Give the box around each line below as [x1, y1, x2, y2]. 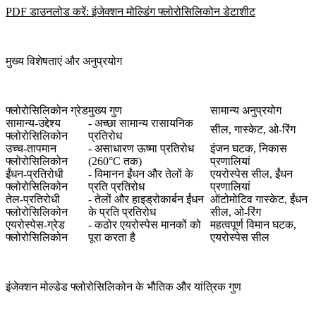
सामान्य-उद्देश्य [6, 117, 61, 130]
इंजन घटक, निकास [210, 142, 287, 155]
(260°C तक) [88, 155, 142, 168]
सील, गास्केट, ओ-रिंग [210, 123, 296, 136]
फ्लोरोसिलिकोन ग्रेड [6, 104, 88, 117]
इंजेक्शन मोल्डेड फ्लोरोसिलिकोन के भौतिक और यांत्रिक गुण [6, 281, 241, 293]
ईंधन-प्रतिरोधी [6, 168, 63, 181]
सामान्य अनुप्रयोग [210, 104, 281, 117]
